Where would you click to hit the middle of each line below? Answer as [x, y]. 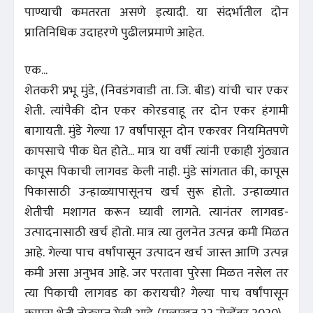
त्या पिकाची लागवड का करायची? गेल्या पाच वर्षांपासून [156, 294]
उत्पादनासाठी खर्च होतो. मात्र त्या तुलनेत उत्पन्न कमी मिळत [156, 233]
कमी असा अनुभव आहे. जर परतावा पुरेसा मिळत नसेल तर [156, 274]
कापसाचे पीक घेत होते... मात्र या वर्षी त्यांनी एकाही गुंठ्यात [156, 152]
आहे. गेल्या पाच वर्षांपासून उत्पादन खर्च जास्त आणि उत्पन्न [156, 253]
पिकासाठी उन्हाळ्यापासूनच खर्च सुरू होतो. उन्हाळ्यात [156, 192]
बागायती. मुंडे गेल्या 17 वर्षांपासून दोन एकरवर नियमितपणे [156, 132]
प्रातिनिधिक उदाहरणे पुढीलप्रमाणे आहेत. [114, 33]
